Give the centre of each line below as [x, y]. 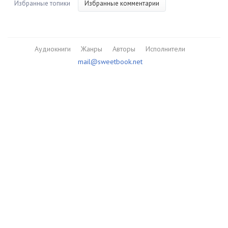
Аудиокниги [53, 49]
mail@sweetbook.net [110, 62]
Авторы [124, 49]
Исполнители [165, 49]
